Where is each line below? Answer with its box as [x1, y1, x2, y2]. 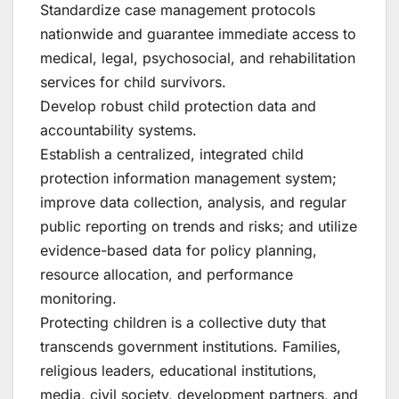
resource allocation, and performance [40, 265, 293, 283]
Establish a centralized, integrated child [40, 144, 304, 163]
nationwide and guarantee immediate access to [40, 24, 356, 43]
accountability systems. [40, 120, 197, 139]
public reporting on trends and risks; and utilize [40, 216, 357, 235]
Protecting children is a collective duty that [40, 313, 326, 331]
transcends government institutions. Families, [40, 337, 341, 355]
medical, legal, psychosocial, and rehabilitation [40, 48, 355, 67]
